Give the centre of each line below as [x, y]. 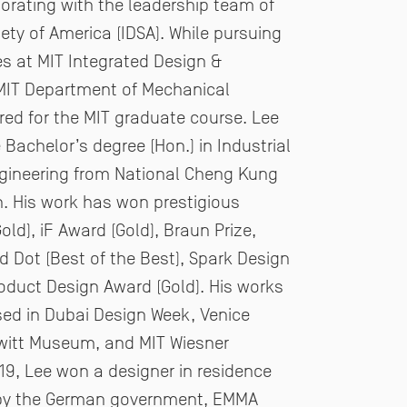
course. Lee [234, 117]
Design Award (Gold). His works [165, 286]
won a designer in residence [164, 370]
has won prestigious [161, 201]
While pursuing [225, 32]
